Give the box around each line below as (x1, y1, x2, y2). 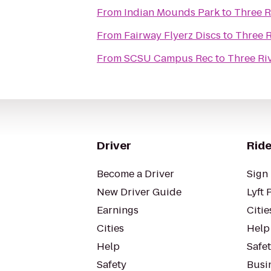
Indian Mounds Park (124, 5, 220, 19)
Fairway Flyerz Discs (124, 28, 221, 42)
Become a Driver (97, 167, 174, 181)
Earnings (97, 203, 139, 217)
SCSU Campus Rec (124, 51, 213, 65)
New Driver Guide (97, 185, 181, 199)
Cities (97, 221, 124, 235)
